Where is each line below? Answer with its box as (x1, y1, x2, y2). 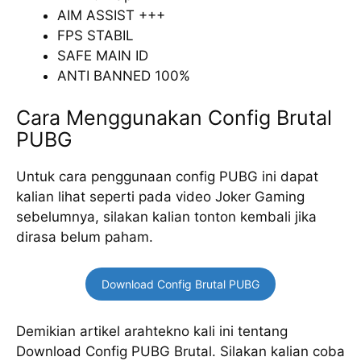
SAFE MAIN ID (57, 48, 148, 64)
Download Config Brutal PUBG (102, 277, 259, 291)
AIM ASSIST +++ (57, 7, 165, 23)
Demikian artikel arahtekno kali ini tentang (16, 322, 288, 339)
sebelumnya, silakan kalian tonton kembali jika (16, 208, 317, 225)
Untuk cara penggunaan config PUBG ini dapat (16, 168, 318, 185)
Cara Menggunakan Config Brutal (16, 105, 332, 130)
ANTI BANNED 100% (57, 68, 190, 84)
